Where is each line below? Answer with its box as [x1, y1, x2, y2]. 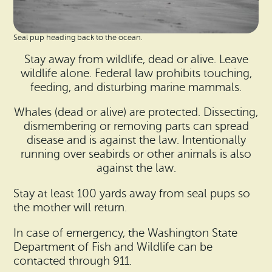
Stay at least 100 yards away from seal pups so [13, 188, 251, 200]
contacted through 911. [13, 254, 132, 267]
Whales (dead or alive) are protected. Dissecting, [14, 106, 258, 119]
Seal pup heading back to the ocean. [13, 33, 143, 42]
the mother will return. [13, 202, 127, 214]
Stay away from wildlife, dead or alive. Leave [24, 53, 248, 66]
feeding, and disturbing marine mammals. [30, 81, 242, 93]
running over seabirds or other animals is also [21, 148, 251, 161]
